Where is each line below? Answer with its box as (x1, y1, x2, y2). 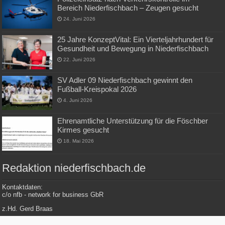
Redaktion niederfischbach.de (2, 162, 146, 175)
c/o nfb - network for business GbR (2, 191, 104, 199)
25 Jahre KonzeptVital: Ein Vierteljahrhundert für (57, 35, 214, 44)
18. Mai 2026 (63, 138, 94, 144)
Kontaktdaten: (2, 183, 43, 191)
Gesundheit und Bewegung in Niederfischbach (57, 44, 209, 53)
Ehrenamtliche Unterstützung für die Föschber (57, 117, 208, 126)
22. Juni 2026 (63, 56, 96, 62)
